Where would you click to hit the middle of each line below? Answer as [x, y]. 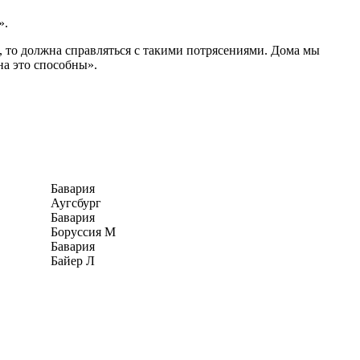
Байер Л [73, 260]
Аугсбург [76, 202]
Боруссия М [83, 231]
